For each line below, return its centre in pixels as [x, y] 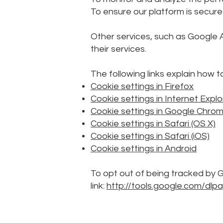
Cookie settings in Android [144, 149]
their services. [118, 49]
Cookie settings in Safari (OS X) [153, 124]
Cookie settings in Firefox [142, 86]
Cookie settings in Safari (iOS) [150, 136]
